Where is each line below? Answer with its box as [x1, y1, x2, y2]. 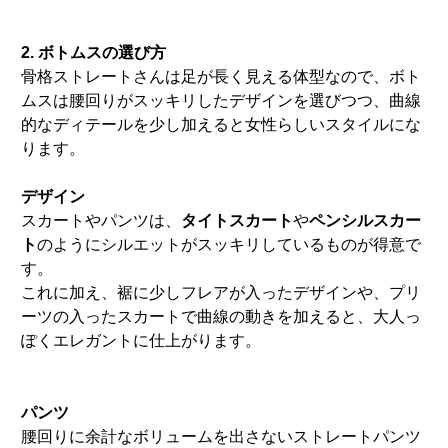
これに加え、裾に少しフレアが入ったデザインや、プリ [21, 284, 422, 302]
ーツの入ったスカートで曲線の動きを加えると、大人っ [21, 308, 422, 326]
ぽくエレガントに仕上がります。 [21, 332, 262, 350]
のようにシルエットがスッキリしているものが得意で [37, 236, 422, 254]
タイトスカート [181, 212, 294, 230]
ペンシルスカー [309, 212, 422, 230]
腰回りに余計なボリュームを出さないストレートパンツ [21, 428, 422, 446]
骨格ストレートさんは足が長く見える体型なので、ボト [21, 68, 422, 86]
